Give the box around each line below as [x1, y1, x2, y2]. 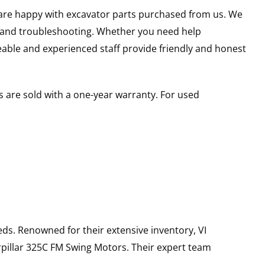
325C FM [25, 241, 63, 254]
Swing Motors [65, 241, 127, 254]
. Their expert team [126, 241, 211, 254]
